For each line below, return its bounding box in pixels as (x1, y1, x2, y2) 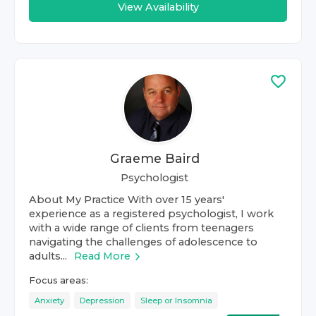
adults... (29, 250, 67, 262)
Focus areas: (29, 275, 88, 286)
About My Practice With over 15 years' (29, 193, 224, 206)
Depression (80, 296, 125, 305)
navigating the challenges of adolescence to (29, 236, 257, 248)
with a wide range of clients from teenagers (29, 221, 254, 234)
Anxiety (35, 296, 64, 305)
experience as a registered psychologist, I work (29, 207, 274, 220)
